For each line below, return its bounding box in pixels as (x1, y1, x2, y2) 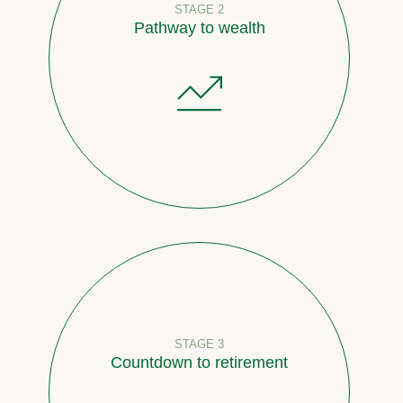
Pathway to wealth (133, 18, 265, 37)
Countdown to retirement (111, 353, 289, 372)
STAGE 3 (175, 336, 225, 351)
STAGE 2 (175, 2, 225, 16)
